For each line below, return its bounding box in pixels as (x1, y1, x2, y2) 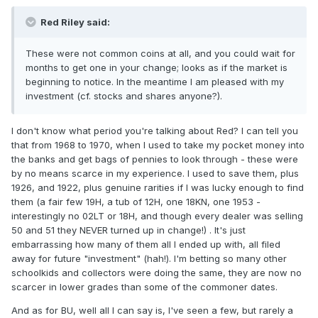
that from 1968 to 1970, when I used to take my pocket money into (11, 139, 305, 151)
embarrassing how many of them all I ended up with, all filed (11, 238, 280, 251)
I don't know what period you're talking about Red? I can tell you (11, 125, 298, 137)
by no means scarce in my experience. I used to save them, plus (11, 168, 299, 180)
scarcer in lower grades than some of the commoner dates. (11, 281, 278, 293)
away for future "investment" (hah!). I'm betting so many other (11, 253, 287, 265)
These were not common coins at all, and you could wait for (26, 48, 295, 60)
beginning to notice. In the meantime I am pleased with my (26, 76, 284, 88)
